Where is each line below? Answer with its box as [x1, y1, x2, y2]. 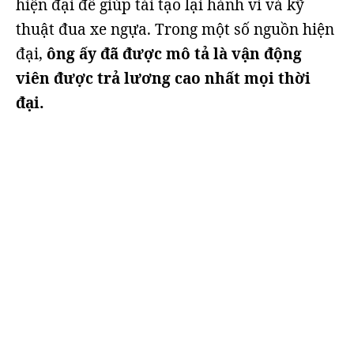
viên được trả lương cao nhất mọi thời [16, 68, 311, 88]
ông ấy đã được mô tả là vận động [43, 43, 302, 64]
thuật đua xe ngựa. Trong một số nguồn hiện [16, 19, 334, 40]
